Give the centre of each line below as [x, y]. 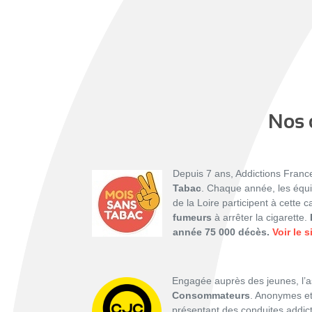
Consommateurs [211, 295]
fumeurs [192, 217]
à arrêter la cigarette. [261, 217]
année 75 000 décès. [223, 232]
